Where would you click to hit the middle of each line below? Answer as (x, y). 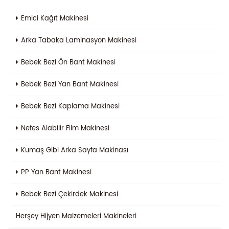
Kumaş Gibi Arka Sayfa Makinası (75, 150)
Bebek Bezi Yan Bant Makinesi (70, 84)
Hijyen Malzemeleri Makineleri (88, 216)
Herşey (28, 216)
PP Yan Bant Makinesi (56, 172)
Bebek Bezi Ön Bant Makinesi (68, 62)
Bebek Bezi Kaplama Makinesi (70, 106)
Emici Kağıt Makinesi (55, 18)
